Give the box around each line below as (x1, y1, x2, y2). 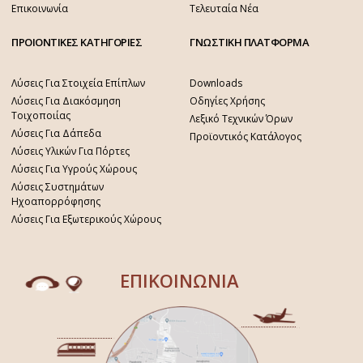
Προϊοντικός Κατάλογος (190, 129, 301, 143)
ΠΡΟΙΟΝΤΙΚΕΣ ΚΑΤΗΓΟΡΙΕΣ (11, 34, 142, 49)
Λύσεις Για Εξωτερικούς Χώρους (11, 211, 161, 226)
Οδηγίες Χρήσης (190, 93, 265, 108)
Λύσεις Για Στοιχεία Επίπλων (11, 75, 145, 90)
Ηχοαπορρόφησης (11, 194, 100, 208)
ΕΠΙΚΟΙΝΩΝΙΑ (120, 267, 240, 293)
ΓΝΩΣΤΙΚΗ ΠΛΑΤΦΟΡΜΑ (190, 34, 309, 49)
